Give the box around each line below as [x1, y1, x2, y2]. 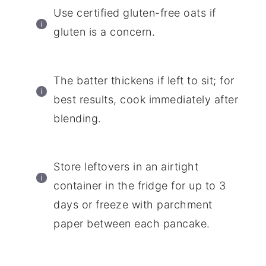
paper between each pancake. [53, 217, 210, 230]
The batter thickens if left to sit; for [53, 74, 235, 87]
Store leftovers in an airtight [53, 160, 199, 173]
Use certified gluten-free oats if [53, 7, 216, 20]
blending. [53, 112, 102, 125]
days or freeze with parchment [53, 198, 213, 211]
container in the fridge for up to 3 [53, 179, 226, 192]
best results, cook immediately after [53, 93, 239, 106]
